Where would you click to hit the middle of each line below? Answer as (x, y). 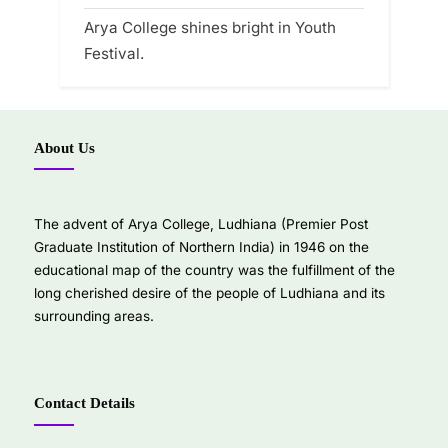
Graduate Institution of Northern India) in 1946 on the (201, 247)
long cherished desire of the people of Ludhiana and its (209, 293)
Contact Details (84, 403)
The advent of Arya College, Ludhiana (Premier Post (201, 224)
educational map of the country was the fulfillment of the (214, 270)
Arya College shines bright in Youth (210, 27)
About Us (64, 147)
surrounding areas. (94, 316)
